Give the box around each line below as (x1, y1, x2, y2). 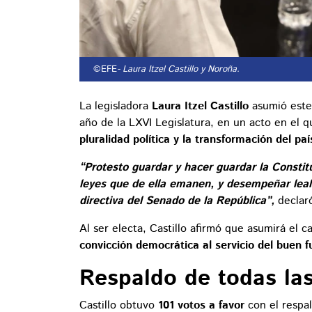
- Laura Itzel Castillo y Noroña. (117, 63, 240, 77)
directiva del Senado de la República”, (79, 193, 274, 210)
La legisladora (79, 98, 152, 115)
